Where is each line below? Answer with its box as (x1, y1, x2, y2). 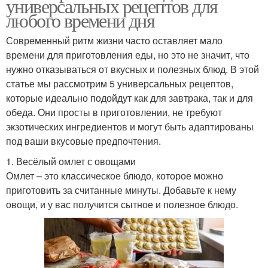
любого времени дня (6, 7, 155, 33)
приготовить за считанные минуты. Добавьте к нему (6, 183, 236, 197)
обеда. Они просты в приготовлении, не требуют (6, 105, 222, 119)
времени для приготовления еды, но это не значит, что (6, 48, 249, 62)
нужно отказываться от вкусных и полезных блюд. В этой (6, 62, 259, 76)
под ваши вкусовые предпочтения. (6, 134, 161, 148)
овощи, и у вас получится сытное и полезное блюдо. (6, 197, 238, 211)
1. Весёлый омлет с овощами (6, 154, 136, 168)
